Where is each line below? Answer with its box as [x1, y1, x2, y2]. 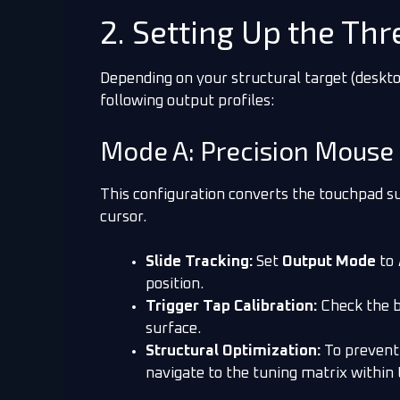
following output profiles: [100, 94, 274, 110]
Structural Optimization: [146, 344, 321, 360]
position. [146, 277, 204, 293]
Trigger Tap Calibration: [146, 299, 317, 315]
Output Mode [282, 254, 376, 271]
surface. [146, 321, 201, 337]
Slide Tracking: [146, 254, 253, 271]
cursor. [100, 209, 146, 225]
